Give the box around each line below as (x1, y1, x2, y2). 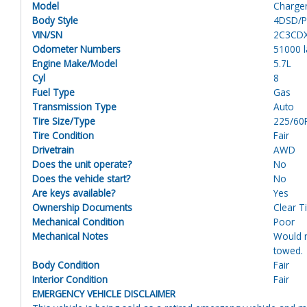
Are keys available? (32, 186, 115, 199)
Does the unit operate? (32, 157, 132, 171)
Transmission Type (32, 99, 116, 113)
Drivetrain (32, 143, 74, 156)
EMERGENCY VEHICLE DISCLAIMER (32, 286, 175, 300)
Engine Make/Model (32, 56, 117, 70)
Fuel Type (32, 85, 75, 99)
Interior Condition (32, 272, 108, 286)
